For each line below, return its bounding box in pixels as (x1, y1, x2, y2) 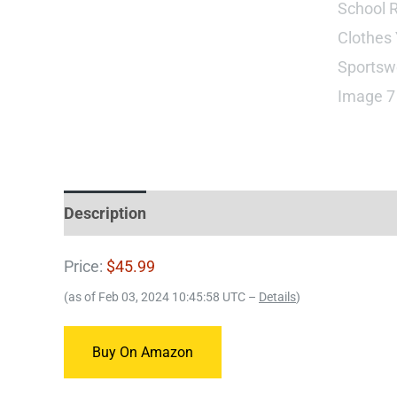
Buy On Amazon (92, 343, 193, 361)
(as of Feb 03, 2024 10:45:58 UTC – (64, 289, 259, 305)
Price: (64, 256, 106, 276)
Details (259, 289, 296, 305)
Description (64, 203, 146, 222)
